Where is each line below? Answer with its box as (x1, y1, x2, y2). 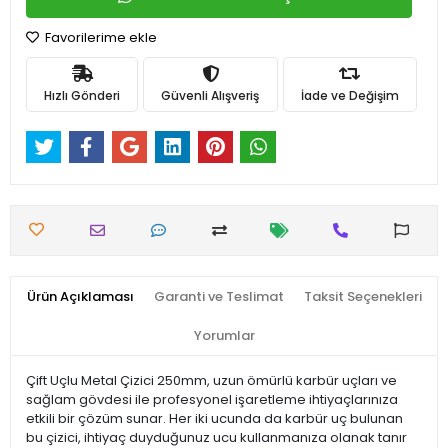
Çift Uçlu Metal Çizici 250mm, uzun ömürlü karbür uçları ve (26, 371, 397, 391)
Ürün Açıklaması (26, 287, 134, 307)
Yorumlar (193, 326, 255, 346)
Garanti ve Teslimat (153, 287, 284, 307)
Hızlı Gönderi (44, 86, 121, 104)
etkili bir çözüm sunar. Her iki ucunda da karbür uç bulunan (26, 409, 403, 429)
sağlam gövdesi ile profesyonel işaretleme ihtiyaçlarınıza (26, 390, 398, 410)
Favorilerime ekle (42, 28, 157, 47)
